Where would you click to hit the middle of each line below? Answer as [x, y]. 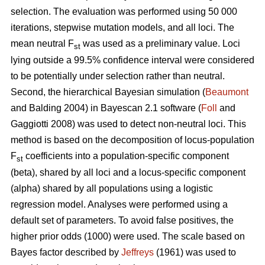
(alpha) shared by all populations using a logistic [112, 189]
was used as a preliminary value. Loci [161, 44]
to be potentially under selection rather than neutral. [118, 76]
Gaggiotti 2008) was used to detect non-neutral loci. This [128, 124]
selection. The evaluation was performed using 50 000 [124, 12]
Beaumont [227, 92]
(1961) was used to [195, 253]
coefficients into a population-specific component [126, 156]
